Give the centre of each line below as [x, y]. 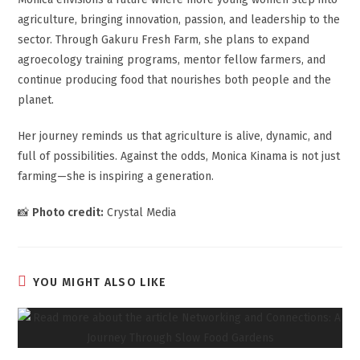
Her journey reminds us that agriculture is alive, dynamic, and [175, 136]
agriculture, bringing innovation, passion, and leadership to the [179, 20]
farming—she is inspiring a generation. [116, 176]
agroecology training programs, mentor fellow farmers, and [172, 60]
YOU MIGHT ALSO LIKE [100, 282]
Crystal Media [140, 213]
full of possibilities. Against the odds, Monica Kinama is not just [179, 156]
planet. [36, 100]
